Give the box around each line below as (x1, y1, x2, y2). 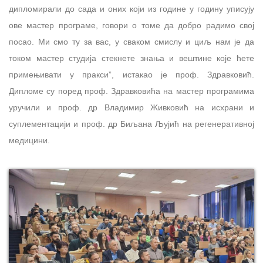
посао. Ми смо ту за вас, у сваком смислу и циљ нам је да (9, 37, 254, 47)
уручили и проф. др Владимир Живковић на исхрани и (9, 103, 254, 113)
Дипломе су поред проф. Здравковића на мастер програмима (9, 86, 254, 96)
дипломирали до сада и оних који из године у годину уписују (9, 4, 254, 14)
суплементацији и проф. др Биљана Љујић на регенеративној (9, 119, 254, 129)
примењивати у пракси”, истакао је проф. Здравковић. (9, 70, 254, 80)
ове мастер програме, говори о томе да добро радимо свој (9, 21, 254, 31)
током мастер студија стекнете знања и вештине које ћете (9, 53, 254, 63)
